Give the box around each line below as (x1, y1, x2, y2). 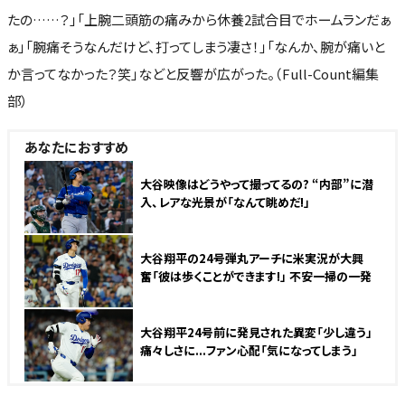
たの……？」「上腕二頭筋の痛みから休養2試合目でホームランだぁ (7, 9, 391, 29)
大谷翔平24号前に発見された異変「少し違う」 (140, 323, 372, 341)
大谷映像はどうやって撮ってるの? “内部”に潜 (140, 174, 373, 193)
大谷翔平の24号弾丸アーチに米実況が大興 (140, 249, 363, 267)
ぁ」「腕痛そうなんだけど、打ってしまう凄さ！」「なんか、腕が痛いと (7, 36, 385, 56)
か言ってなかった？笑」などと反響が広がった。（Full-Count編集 (7, 63, 379, 83)
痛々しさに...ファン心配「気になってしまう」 (140, 341, 358, 359)
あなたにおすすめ (24, 137, 128, 156)
